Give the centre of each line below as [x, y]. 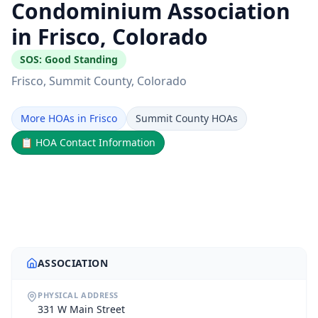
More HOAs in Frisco [69, 118]
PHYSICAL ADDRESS [78, 295]
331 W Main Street [81, 309]
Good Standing [81, 59]
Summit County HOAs [187, 118]
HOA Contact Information [95, 142]
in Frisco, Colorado [110, 37]
